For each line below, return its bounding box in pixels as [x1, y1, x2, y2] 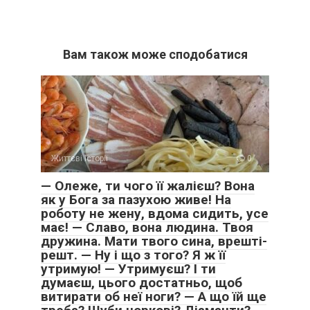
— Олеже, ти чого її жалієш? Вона [41, 178, 255, 194]
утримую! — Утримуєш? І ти [41, 261, 216, 277]
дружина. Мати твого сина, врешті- [41, 233, 267, 250]
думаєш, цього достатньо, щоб [41, 275, 242, 291]
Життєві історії [51, 154, 108, 164]
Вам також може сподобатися [62, 47, 248, 62]
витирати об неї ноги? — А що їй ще [41, 289, 266, 305]
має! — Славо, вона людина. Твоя [41, 219, 253, 236]
